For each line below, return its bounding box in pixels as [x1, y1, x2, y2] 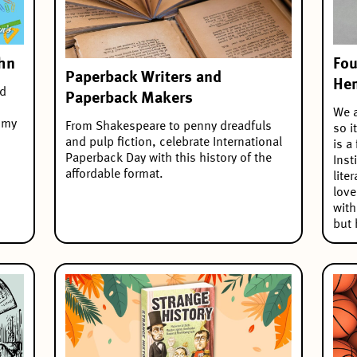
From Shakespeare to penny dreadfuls [65, 120, 272, 134]
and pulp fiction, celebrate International [65, 136, 282, 150]
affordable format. [65, 168, 163, 182]
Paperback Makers [65, 91, 193, 108]
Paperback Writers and [65, 70, 222, 87]
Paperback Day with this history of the [65, 152, 272, 166]
